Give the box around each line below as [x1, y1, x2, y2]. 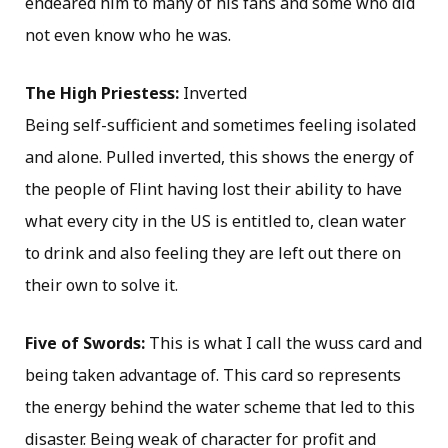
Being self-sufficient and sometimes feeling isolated [25, 113, 416, 136]
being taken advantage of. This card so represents [25, 363, 401, 386]
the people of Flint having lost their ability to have [25, 177, 402, 200]
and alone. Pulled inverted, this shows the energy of [25, 145, 414, 168]
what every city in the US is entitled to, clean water [25, 209, 406, 232]
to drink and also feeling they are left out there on [25, 241, 401, 264]
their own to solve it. [25, 273, 178, 296]
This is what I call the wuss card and [149, 331, 422, 354]
